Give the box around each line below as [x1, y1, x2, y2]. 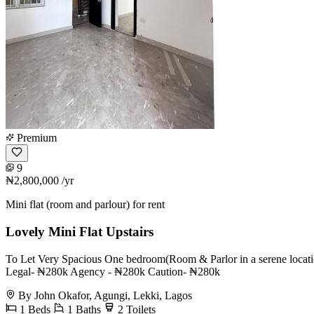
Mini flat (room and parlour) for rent [6, 198, 165, 211]
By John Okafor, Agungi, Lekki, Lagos [18, 289, 192, 301]
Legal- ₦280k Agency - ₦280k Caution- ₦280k [6, 265, 220, 278]
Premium [14, 132, 57, 144]
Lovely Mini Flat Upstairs [6, 224, 153, 239]
